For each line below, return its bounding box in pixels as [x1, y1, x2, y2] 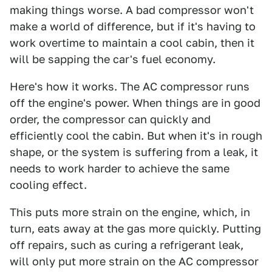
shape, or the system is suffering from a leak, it [10, 145, 258, 158]
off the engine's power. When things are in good [10, 96, 260, 109]
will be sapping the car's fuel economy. [10, 52, 216, 66]
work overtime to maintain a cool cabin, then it [10, 36, 254, 49]
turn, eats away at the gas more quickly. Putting [10, 222, 261, 235]
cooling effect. [10, 178, 87, 191]
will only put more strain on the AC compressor [10, 254, 259, 268]
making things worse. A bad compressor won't [10, 3, 254, 16]
